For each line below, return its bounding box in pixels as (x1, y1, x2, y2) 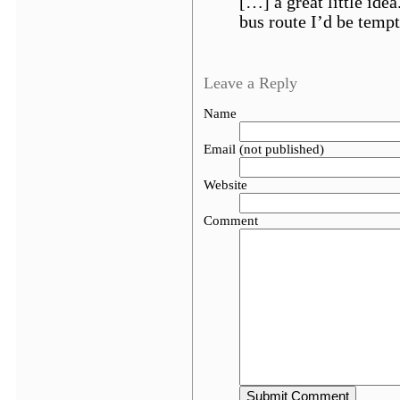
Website (204, 178, 247, 192)
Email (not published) (204, 142, 324, 156)
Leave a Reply (204, 74, 297, 92)
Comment (204, 213, 258, 228)
